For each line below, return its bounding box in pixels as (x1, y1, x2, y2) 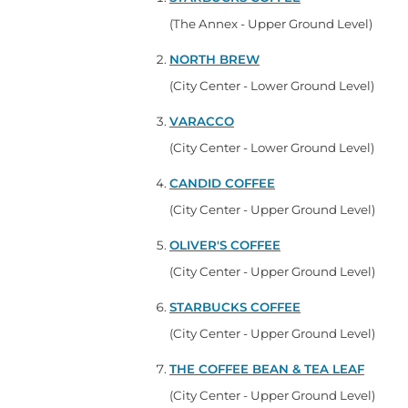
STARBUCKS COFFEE (169, 299, 301, 314)
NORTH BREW (169, 51, 260, 66)
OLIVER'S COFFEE (169, 237, 280, 252)
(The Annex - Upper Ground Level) (169, 15, 372, 31)
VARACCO (169, 113, 234, 128)
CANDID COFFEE (169, 175, 275, 190)
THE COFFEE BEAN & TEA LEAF (169, 361, 364, 376)
